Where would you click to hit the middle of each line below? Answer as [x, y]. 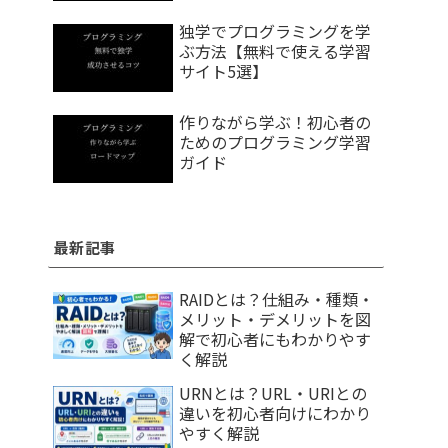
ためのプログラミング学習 [275, 142]
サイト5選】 [223, 71]
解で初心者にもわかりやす [275, 338]
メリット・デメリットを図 [275, 318]
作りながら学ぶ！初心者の [275, 122]
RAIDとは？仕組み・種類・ [276, 298]
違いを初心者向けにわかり [275, 412]
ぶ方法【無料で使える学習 [275, 51]
